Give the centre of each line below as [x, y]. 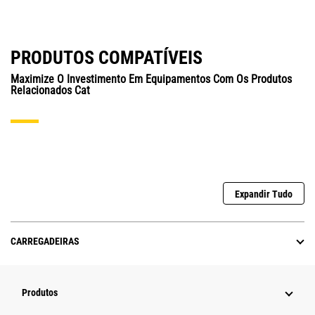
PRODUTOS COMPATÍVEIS [107, 58]
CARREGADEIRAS [45, 242]
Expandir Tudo [264, 194]
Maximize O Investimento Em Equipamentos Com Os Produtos [151, 79]
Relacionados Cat [50, 91]
